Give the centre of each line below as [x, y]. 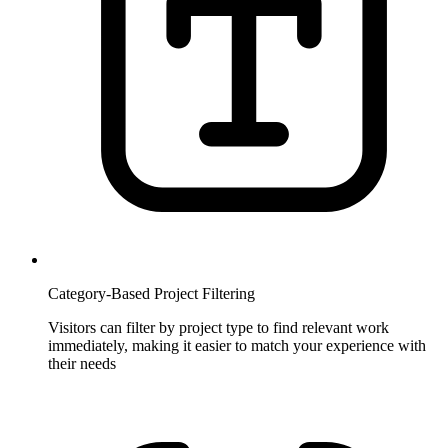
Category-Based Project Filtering [151, 293]
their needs [82, 363]
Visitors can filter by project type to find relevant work [218, 327]
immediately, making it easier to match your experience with [237, 345]
